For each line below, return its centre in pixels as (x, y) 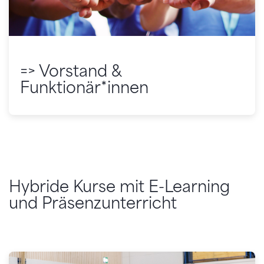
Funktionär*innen (85, 88)
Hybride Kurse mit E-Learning (119, 187)
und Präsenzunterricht (93, 204)
